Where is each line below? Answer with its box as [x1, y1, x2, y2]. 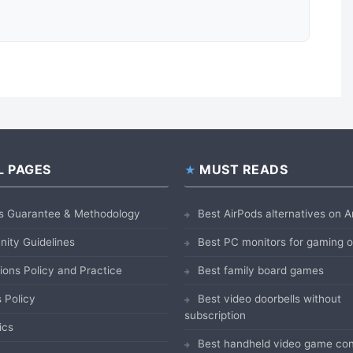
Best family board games [198, 264, 324, 277]
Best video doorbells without [198, 292, 341, 306]
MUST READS [199, 162, 288, 178]
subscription [184, 309, 246, 322]
